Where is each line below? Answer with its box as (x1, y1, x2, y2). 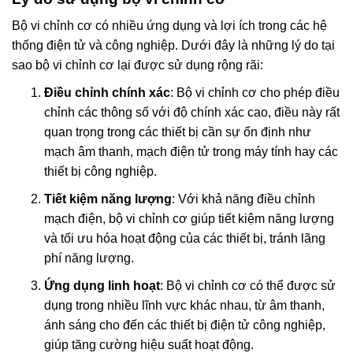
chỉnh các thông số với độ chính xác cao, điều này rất (43, 106, 340, 120)
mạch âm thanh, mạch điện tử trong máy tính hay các (43, 145, 338, 159)
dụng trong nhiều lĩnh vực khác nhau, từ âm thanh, (43, 299, 325, 313)
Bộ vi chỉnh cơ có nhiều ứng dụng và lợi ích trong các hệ (12, 19, 327, 33)
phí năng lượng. (43, 251, 134, 266)
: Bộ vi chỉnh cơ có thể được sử (159, 279, 336, 293)
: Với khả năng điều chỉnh (171, 192, 315, 206)
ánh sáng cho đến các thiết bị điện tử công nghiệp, (43, 318, 325, 333)
